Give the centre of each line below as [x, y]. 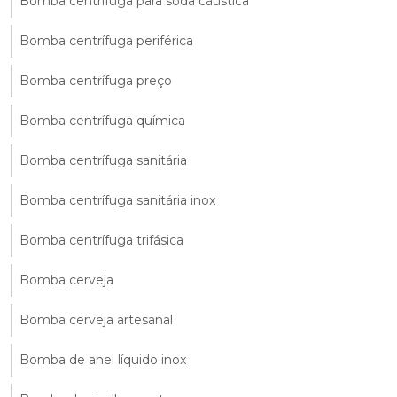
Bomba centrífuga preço [96, 80]
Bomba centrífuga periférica [106, 40]
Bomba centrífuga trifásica [101, 240]
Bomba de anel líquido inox [103, 359]
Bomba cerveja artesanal [96, 319]
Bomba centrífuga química [102, 120]
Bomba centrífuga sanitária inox [117, 200]
